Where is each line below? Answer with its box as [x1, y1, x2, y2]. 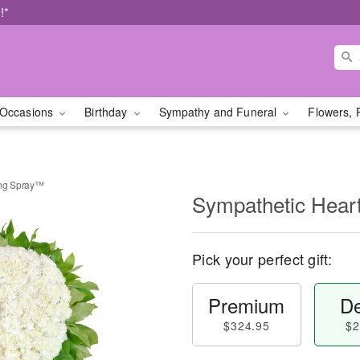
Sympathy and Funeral [158, 104, 280, 120]
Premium [208, 291, 285, 319]
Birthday [84, 104, 131, 120]
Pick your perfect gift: [192, 248, 332, 269]
